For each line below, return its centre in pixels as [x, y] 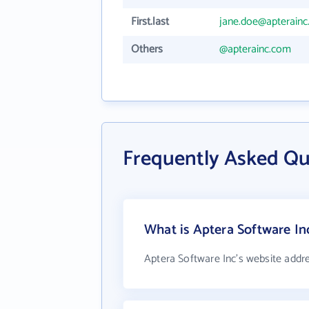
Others [147, 49]
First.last [150, 22]
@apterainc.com [255, 49]
